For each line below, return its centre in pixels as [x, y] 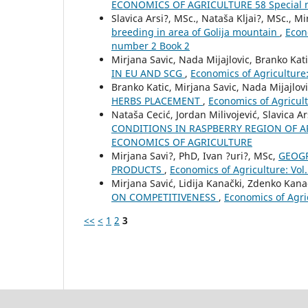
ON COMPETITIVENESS [165, 197]
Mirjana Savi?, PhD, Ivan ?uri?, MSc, [195, 155]
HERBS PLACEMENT [157, 100]
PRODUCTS [138, 169]
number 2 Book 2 [151, 45]
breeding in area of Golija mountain [196, 32]
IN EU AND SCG [148, 73]
